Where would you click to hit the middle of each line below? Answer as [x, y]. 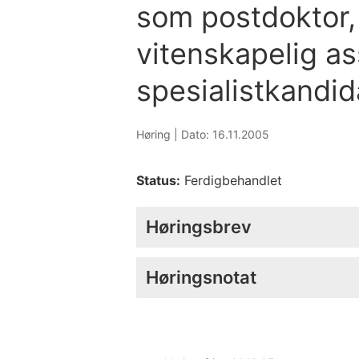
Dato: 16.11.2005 [225, 134]
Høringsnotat [201, 277]
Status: [158, 180]
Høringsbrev [199, 226]
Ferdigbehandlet [231, 180]
